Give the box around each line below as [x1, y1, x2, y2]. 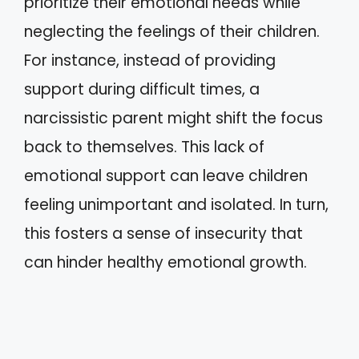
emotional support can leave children [24, 164, 308, 187]
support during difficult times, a [24, 78, 260, 100]
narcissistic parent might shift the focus [24, 107, 323, 129]
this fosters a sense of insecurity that [24, 222, 303, 244]
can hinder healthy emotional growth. [24, 251, 307, 273]
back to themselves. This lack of [24, 135, 264, 158]
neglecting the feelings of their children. [24, 20, 320, 42]
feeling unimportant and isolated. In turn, [24, 193, 329, 216]
